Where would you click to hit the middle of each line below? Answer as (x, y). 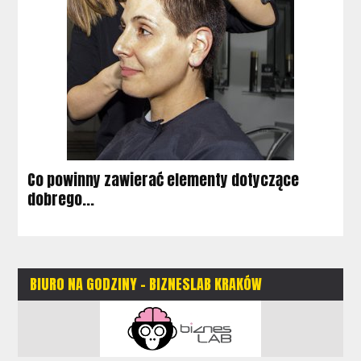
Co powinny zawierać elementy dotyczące (164, 179)
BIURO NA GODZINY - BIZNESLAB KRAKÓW (146, 284)
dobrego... (61, 199)
